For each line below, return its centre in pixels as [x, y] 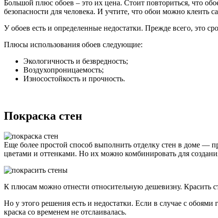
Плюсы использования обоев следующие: [73, 44]
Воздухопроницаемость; [64, 70]
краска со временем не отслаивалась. [65, 212]
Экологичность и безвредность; [76, 61]
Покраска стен [43, 116]
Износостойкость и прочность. [74, 78]
